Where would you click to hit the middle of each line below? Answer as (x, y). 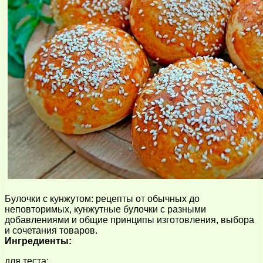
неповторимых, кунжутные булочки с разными (105, 209)
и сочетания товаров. (51, 230)
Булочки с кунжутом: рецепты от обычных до (102, 198)
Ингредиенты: (38, 241)
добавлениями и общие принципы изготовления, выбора (129, 220)
